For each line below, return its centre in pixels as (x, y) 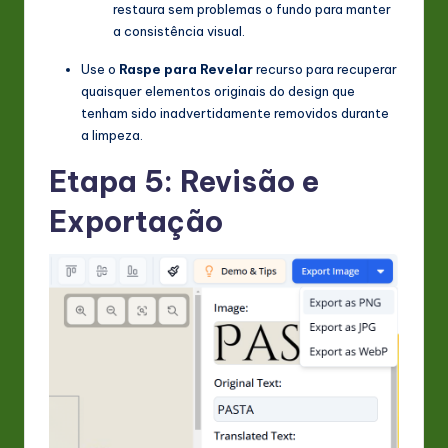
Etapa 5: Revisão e (184, 182)
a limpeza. (112, 135)
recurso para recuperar (325, 69)
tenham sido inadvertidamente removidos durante (235, 113)
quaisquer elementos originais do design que (218, 91)
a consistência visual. (179, 31)
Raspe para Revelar (186, 69)
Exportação (136, 222)
